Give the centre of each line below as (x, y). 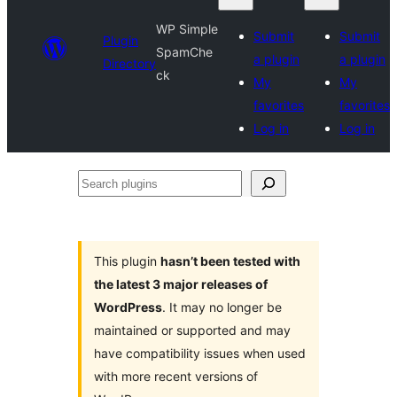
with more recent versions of (176, 376)
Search (100, 183)
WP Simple (187, 29)
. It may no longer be (222, 307)
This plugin (127, 261)
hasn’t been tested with (230, 261)
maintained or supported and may (192, 330)
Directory (129, 63)
